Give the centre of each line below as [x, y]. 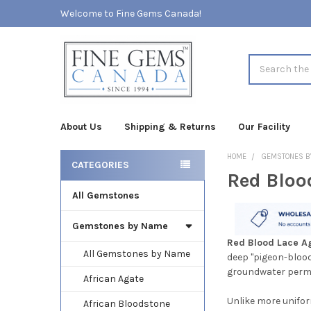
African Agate [113, 278]
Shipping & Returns [170, 126]
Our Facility [264, 126]
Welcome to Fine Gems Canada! [131, 13]
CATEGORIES [100, 165]
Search [264, 61]
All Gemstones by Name [136, 253]
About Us [81, 126]
